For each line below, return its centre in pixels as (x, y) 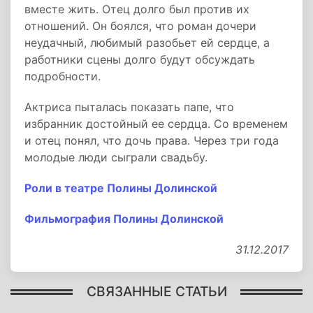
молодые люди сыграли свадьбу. (116, 157)
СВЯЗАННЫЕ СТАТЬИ (156, 291)
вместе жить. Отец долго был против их (137, 9)
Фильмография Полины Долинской (124, 219)
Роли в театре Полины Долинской (121, 188)
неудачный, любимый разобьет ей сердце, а (147, 43)
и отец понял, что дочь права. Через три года (152, 140)
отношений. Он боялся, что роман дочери (140, 26)
